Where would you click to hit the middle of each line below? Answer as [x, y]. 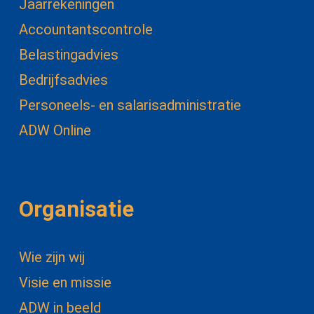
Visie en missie [65, 282]
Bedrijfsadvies [63, 80]
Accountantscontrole [86, 30]
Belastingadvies [68, 55]
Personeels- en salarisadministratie [130, 105]
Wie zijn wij [52, 257]
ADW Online [55, 131]
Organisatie [76, 210]
